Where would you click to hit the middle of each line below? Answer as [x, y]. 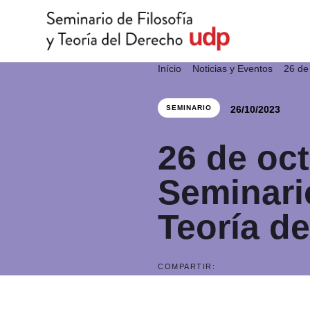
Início [171, 69]
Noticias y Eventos [234, 69]
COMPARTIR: [187, 267]
